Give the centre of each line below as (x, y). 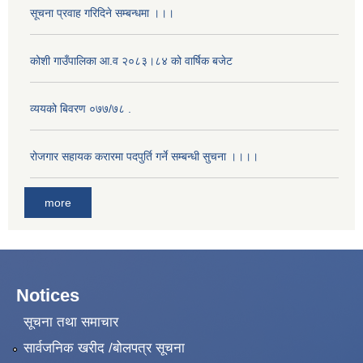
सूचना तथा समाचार (70, 322)
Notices (48, 295)
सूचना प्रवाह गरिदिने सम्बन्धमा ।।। (102, 13)
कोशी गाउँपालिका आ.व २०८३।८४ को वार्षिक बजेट (131, 61)
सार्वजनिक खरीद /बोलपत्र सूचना (104, 348)
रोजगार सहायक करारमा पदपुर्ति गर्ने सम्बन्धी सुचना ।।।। (144, 157)
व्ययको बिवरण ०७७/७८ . (81, 109)
